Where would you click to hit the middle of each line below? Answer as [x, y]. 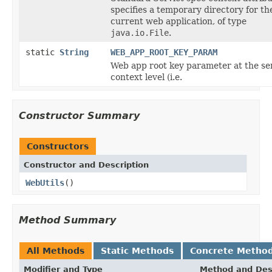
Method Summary [67, 220]
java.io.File [140, 32]
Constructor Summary [79, 115]
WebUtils [45, 182]
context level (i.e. [146, 77]
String [74, 52]
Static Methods [137, 250]
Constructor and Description [86, 165]
